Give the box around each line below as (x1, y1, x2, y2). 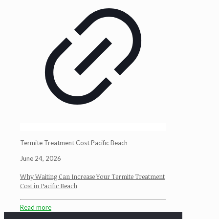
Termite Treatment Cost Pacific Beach (20, 139, 128, 147)
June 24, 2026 (20, 154, 61, 163)
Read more (20, 203, 51, 212)
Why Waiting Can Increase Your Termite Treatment (20, 172, 165, 181)
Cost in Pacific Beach (20, 181, 77, 190)
